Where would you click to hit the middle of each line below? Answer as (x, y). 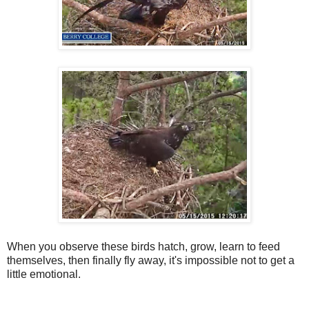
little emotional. (44, 274)
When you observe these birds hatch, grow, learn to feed (143, 247)
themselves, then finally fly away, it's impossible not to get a (151, 260)
